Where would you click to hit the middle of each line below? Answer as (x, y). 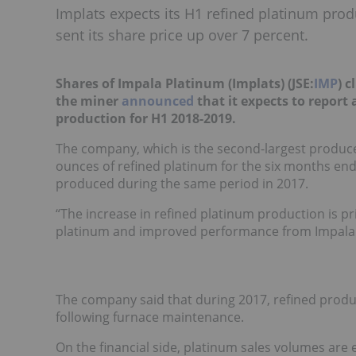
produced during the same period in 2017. (182, 184)
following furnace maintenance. (150, 317)
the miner (89, 101)
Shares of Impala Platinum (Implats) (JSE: (185, 83)
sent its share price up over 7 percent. (182, 35)
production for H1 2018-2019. (146, 118)
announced (158, 101)
